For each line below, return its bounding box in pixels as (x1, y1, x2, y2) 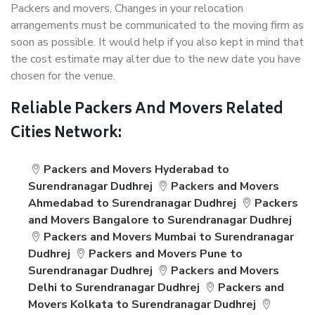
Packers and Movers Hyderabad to (44, 162, 230, 177)
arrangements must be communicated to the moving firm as (11, 18, 304, 33)
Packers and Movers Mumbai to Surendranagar (44, 229, 295, 245)
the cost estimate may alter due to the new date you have (11, 51, 301, 67)
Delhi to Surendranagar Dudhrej (28, 280, 200, 295)
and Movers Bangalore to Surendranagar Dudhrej (28, 212, 292, 228)
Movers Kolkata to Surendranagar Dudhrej (28, 297, 256, 312)
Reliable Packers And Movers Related (11, 98, 283, 122)
